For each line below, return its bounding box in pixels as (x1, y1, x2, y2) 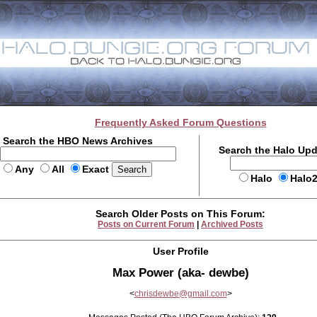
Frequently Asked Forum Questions (94, 117, 267, 128)
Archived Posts (201, 219, 263, 229)
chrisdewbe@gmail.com (134, 289, 227, 299)
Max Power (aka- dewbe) (112, 265, 249, 279)
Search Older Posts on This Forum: (96, 208, 265, 219)
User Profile (152, 246, 209, 257)
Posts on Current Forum (98, 219, 195, 229)
